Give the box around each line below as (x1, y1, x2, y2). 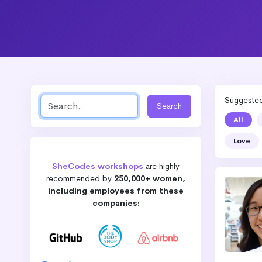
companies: (92, 198, 140, 208)
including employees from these (48, 185, 184, 196)
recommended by (46, 173, 114, 184)
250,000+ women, (114, 173, 185, 184)
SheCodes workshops (52, 161, 143, 171)
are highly (146, 161, 180, 171)
